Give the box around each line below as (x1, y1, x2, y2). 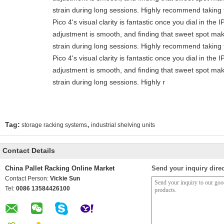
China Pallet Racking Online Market (5, 164, 114, 172)
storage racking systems (21, 121, 87, 128)
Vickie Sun (50, 175, 80, 182)
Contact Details (2, 146, 55, 154)
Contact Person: (5, 175, 50, 182)
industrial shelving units (91, 121, 155, 128)
